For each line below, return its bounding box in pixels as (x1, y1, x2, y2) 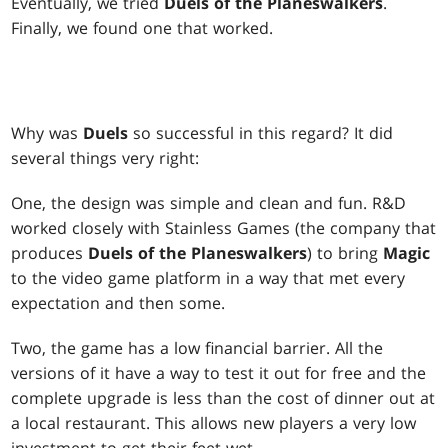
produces (11, 242, 89, 265)
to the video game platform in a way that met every (11, 267, 406, 290)
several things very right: (11, 147, 200, 170)
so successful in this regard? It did (128, 122, 394, 145)
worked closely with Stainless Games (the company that (11, 217, 437, 240)
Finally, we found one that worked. (11, 17, 274, 40)
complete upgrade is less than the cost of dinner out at (11, 387, 436, 410)
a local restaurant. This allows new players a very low (11, 412, 417, 435)
